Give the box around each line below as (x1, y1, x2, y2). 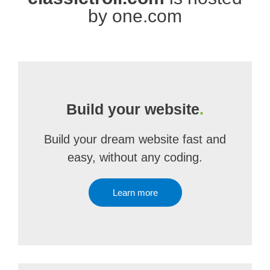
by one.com (88, 6, 182, 26)
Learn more (112, 187, 158, 198)
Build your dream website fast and (44, 133, 226, 146)
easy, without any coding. (67, 151, 202, 164)
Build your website (66, 101, 199, 118)
